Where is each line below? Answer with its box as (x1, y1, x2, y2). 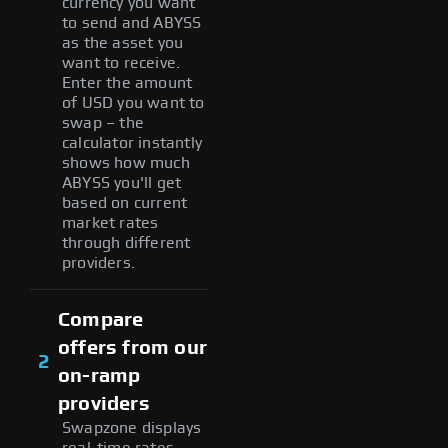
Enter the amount (62, 74, 193, 91)
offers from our (58, 337, 207, 358)
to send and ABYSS (62, 14, 202, 31)
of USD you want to (62, 94, 205, 111)
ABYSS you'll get (62, 174, 182, 191)
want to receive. (62, 54, 181, 71)
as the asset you (62, 34, 184, 51)
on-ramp (58, 365, 141, 386)
